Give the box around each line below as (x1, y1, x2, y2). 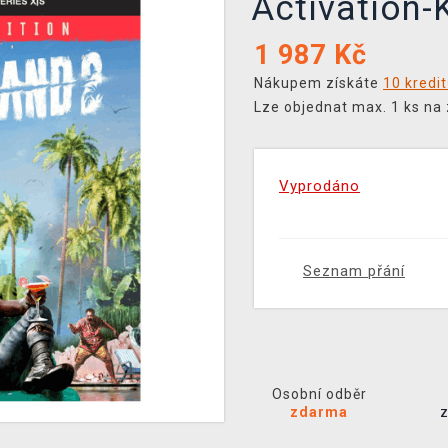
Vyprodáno (279, 177, 360, 195)
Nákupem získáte (254, 75, 383, 91)
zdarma (290, 404, 349, 420)
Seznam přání (303, 262, 405, 280)
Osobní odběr (271, 386, 367, 402)
